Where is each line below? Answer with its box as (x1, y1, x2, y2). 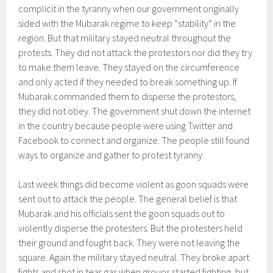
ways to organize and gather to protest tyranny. (18, 149, 205, 161)
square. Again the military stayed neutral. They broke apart (18, 251, 250, 263)
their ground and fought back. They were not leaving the (18, 236, 241, 249)
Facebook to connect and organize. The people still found (18, 134, 250, 146)
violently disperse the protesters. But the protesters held (18, 222, 243, 234)
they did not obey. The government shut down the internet (18, 105, 251, 117)
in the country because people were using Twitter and (18, 119, 233, 132)
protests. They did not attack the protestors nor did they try (18, 46, 253, 58)
